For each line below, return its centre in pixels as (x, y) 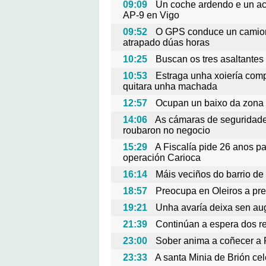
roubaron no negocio (167, 130)
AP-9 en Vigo (151, 15)
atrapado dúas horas (166, 42)
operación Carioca (162, 158)
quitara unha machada (170, 86)
